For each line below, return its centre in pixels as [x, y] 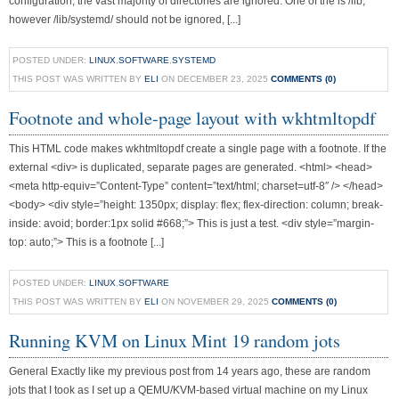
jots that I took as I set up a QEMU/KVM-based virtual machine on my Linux [188, 390]
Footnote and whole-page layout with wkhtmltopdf [192, 118]
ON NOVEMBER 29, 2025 [215, 301]
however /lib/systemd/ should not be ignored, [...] [125, 20]
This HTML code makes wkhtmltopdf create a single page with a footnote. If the [198, 149]
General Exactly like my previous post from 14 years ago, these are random [190, 371]
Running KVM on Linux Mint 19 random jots [175, 340]
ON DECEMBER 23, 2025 [215, 79]
